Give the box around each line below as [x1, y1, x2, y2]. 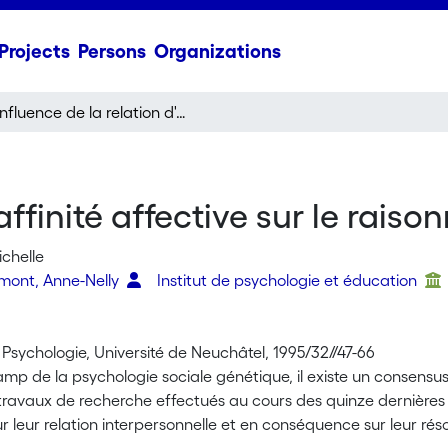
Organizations [153, 40, 281, 62]
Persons [77, 40, 146, 62]
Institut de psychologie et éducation [157, 271, 422, 289]
